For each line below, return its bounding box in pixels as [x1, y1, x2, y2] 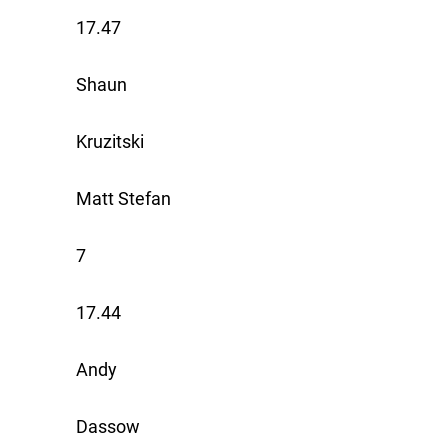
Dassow [76, 416, 140, 438]
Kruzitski [76, 131, 144, 153]
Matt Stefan [76, 188, 171, 210]
